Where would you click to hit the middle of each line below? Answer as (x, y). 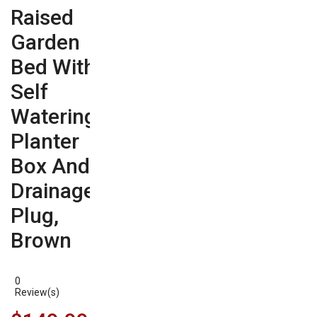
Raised (42, 17)
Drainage (53, 191)
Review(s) (37, 292)
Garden (45, 42)
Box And (50, 166)
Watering (53, 116)
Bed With (53, 67)
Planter (45, 141)
